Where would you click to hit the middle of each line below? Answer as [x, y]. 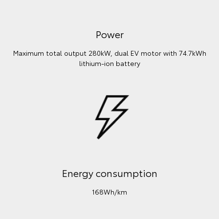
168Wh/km [109, 191]
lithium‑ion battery [109, 63]
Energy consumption [109, 172]
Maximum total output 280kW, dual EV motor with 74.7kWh [109, 53]
